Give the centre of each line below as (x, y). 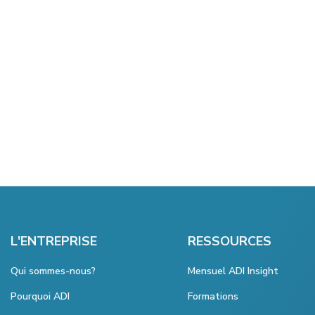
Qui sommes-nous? (53, 271)
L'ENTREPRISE (54, 242)
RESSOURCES (230, 242)
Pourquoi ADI (40, 297)
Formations (213, 297)
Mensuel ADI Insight (233, 271)
